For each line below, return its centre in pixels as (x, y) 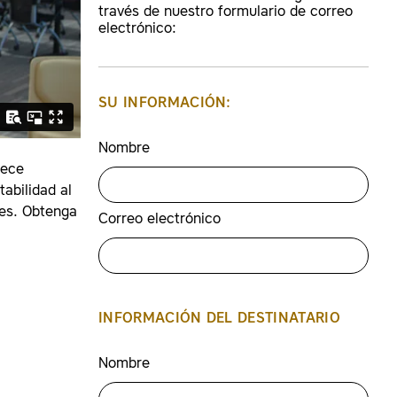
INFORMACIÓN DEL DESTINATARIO (219, 319)
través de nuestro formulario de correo (226, 12)
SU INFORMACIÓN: (165, 104)
